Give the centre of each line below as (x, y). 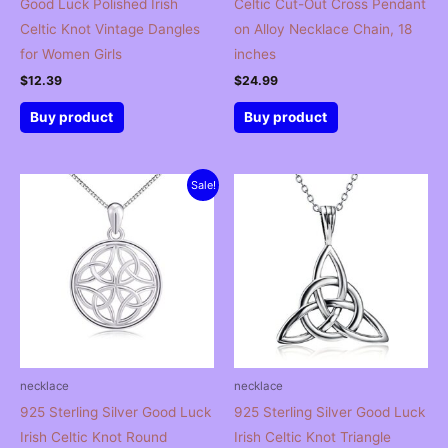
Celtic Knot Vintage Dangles (110, 28)
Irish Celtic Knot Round (93, 436)
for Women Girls (71, 53)
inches (255, 53)
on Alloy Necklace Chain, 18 (323, 28)
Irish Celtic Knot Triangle (312, 436)
